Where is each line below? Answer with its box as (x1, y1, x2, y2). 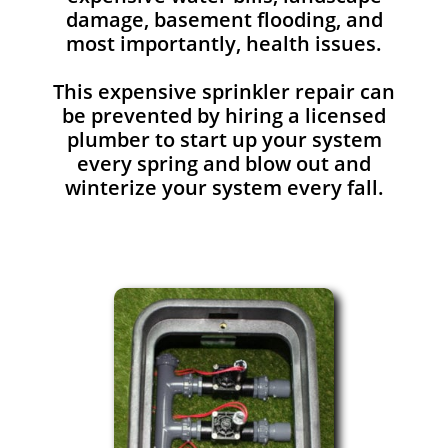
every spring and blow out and (77, 150, 371, 177)
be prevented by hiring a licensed (62, 102, 386, 129)
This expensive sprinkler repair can (53, 78, 395, 105)
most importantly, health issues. (66, 30, 382, 57)
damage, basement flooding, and (65, 6, 383, 33)
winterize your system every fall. (64, 174, 384, 201)
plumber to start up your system (66, 126, 382, 153)
